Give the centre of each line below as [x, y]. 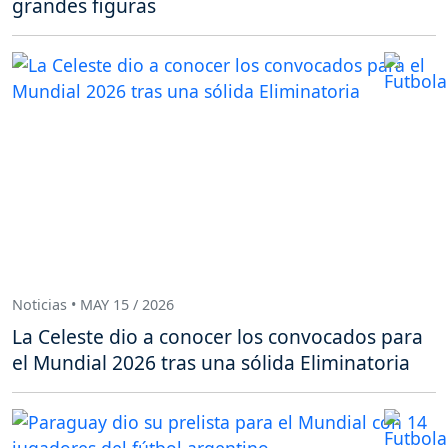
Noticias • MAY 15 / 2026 [93, 305]
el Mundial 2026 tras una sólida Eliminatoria [211, 362]
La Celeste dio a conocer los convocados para [217, 336]
